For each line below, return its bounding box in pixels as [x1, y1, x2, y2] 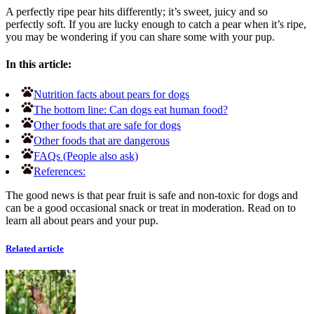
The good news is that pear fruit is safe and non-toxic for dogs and [6, 189, 298, 202]
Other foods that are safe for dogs [34, 119, 181, 132]
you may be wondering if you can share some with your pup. [6, 30, 275, 43]
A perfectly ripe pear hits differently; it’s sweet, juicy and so [6, 5, 268, 18]
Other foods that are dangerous [34, 135, 170, 147]
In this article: [6, 58, 71, 71]
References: [34, 165, 86, 178]
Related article [6, 243, 64, 254]
